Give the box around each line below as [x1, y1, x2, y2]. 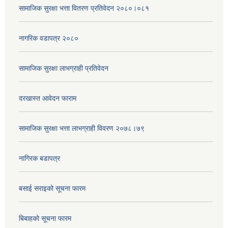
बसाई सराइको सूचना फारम [19, 184, 85, 193]
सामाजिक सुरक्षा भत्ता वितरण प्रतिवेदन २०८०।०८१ [19, 4, 149, 13]
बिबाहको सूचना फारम [19, 214, 71, 223]
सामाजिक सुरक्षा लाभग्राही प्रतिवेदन [19, 64, 108, 73]
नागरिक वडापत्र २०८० [19, 34, 78, 43]
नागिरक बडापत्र [19, 154, 60, 163]
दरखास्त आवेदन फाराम [19, 94, 76, 103]
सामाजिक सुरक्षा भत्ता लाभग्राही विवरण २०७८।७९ [19, 124, 145, 133]
